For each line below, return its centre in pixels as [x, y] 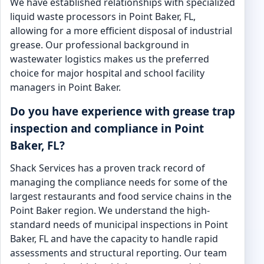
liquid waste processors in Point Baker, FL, [103, 16]
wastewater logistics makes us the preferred [110, 59]
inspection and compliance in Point [107, 128]
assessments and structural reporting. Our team [118, 253]
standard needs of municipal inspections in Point [119, 225]
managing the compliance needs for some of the [119, 182]
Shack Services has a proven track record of [108, 168]
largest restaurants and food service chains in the [121, 196]
